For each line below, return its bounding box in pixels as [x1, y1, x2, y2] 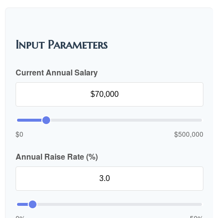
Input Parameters [16, 37, 108, 52]
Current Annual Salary [16, 67, 98, 78]
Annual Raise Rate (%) [16, 151, 98, 162]
